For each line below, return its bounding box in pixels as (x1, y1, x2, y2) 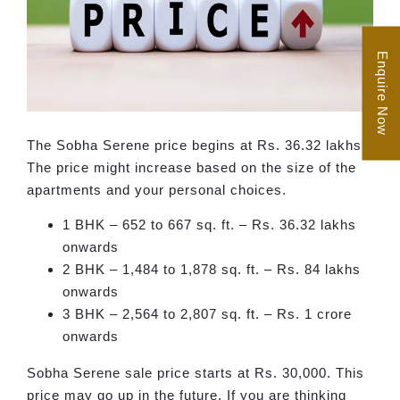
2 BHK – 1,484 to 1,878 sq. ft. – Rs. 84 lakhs (62, 262, 361, 278)
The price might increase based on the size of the (27, 159, 356, 175)
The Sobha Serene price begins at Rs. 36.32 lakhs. (27, 137, 366, 153)
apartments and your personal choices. (27, 181, 287, 197)
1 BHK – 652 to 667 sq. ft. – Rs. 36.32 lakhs (62, 217, 356, 233)
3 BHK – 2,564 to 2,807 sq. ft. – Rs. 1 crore (62, 306, 352, 322)
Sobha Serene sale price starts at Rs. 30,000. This (27, 365, 364, 381)
